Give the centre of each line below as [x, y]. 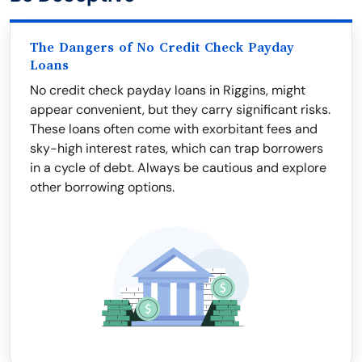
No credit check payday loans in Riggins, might [168, 90]
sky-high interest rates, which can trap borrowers [177, 148]
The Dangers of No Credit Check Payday [162, 48]
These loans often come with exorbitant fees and [174, 129]
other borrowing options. [102, 187]
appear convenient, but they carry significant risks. [180, 109]
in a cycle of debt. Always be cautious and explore [178, 168]
